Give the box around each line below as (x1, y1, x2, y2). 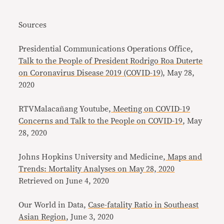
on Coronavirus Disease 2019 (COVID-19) (18, 69, 163, 77)
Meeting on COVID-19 (111, 105, 190, 113)
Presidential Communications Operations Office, (18, 45, 193, 53)
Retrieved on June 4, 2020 (18, 177, 109, 185)
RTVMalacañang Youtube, (18, 105, 111, 113)
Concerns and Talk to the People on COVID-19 (18, 117, 183, 125)
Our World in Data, (18, 201, 88, 209)
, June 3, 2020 (66, 213, 114, 221)
